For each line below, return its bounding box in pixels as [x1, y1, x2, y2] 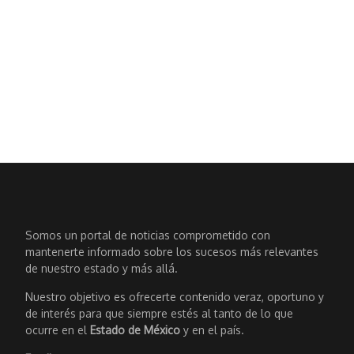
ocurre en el [24, 323, 90, 337]
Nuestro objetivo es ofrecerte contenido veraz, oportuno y [24, 290, 324, 304]
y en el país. [179, 323, 244, 337]
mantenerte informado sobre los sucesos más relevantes [24, 245, 318, 259]
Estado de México [89, 323, 180, 337]
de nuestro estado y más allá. [24, 262, 178, 276]
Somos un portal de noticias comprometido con [24, 228, 270, 243]
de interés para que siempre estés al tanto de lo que [24, 307, 293, 321]
